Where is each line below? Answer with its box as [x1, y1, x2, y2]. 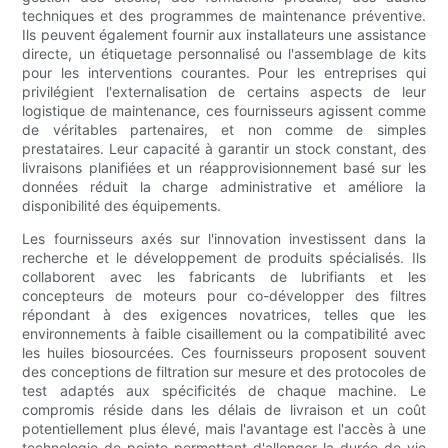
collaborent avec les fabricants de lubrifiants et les [22, 268, 426, 286]
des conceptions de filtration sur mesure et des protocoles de [22, 363, 426, 381]
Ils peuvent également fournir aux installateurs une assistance [22, 26, 426, 44]
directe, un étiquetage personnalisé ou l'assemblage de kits [22, 45, 426, 63]
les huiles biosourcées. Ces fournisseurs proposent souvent [22, 344, 426, 362]
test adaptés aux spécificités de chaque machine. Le [22, 382, 426, 400]
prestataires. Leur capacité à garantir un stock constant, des [22, 140, 426, 158]
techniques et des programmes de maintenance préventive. [22, 7, 426, 25]
